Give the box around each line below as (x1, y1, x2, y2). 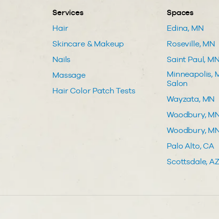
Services (52, 7, 84, 17)
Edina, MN (167, 23, 204, 33)
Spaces (167, 7, 194, 17)
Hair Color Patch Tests (52, 86, 135, 95)
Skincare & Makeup (52, 39, 124, 48)
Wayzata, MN (167, 94, 215, 104)
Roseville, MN (167, 39, 215, 48)
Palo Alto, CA (167, 141, 214, 151)
